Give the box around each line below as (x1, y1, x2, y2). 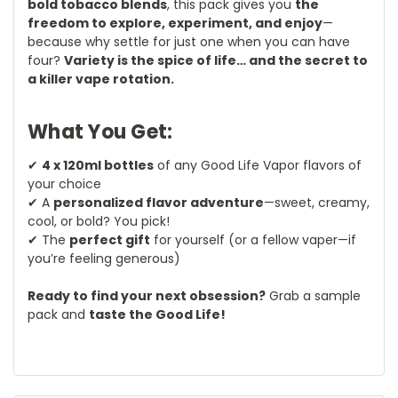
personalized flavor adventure (53, 193, 264, 211)
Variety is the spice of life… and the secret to (64, 51, 368, 69)
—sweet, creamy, (264, 193, 370, 211)
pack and (28, 305, 89, 323)
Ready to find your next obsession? (28, 286, 266, 305)
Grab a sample (266, 286, 361, 305)
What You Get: (28, 117, 173, 146)
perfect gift (69, 230, 150, 249)
